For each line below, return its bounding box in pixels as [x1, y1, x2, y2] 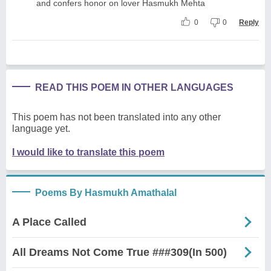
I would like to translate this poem [12, 146, 165, 157]
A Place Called [12, 215, 87, 228]
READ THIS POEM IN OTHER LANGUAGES [35, 82, 233, 93]
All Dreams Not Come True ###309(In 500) [12, 246, 227, 258]
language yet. [12, 123, 70, 134]
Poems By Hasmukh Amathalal [35, 187, 177, 198]
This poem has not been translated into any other [12, 111, 221, 122]
